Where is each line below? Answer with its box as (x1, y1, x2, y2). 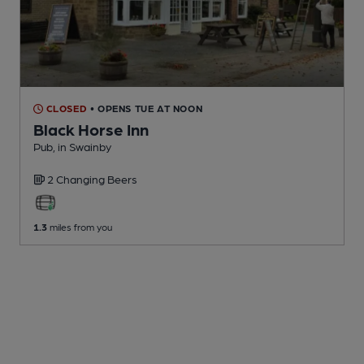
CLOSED (43, 102, 88, 115)
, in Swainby (53, 140, 111, 154)
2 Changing (47, 172, 107, 186)
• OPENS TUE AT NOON (89, 102, 203, 115)
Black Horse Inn (33, 119, 149, 140)
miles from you (47, 221, 112, 233)
